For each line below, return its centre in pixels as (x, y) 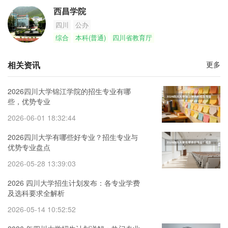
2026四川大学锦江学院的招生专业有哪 (69, 91)
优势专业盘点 (29, 147)
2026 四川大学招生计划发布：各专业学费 (74, 183)
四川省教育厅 (132, 37)
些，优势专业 (29, 101)
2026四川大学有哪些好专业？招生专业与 (73, 137)
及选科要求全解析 (36, 193)
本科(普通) (91, 37)
